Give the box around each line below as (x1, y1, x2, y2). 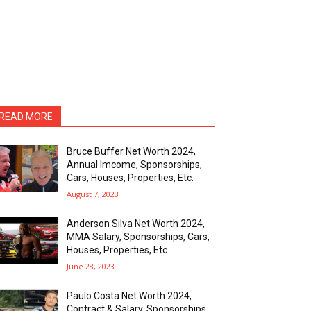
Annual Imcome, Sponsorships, (67, 158, 203, 170)
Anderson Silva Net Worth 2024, (67, 217, 205, 229)
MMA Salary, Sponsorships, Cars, (67, 230, 210, 242)
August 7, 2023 (67, 188, 119, 199)
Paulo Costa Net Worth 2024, (67, 289, 192, 301)
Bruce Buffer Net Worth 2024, (67, 145, 196, 157)
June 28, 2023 (67, 260, 115, 271)
